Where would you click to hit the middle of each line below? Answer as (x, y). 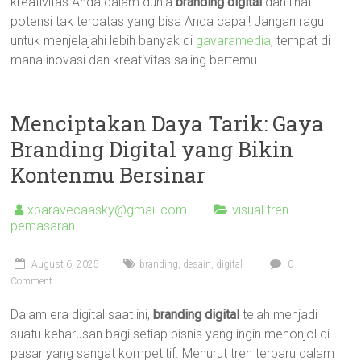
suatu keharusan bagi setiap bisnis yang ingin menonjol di (170, 334)
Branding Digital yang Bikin (152, 149)
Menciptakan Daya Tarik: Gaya (168, 123)
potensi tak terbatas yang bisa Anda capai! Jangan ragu (168, 21)
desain (197, 264)
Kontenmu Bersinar (108, 175)
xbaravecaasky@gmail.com (108, 210)
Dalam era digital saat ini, (82, 315)
